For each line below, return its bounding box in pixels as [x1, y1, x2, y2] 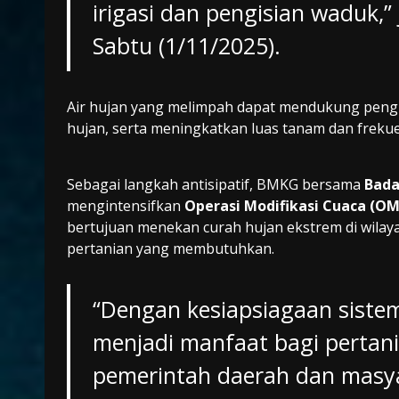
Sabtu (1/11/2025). [92, 30, 281, 61]
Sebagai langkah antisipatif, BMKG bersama [67, 175, 364, 195]
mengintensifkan [67, 196, 184, 216]
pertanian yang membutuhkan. [67, 239, 274, 259]
